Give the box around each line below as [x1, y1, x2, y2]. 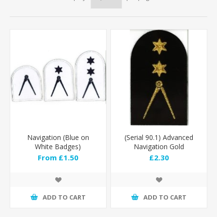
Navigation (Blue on [27, 132, 89, 142]
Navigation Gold [134, 141, 185, 151]
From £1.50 [37, 153, 78, 163]
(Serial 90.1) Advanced [124, 132, 194, 142]
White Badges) [35, 141, 81, 151]
